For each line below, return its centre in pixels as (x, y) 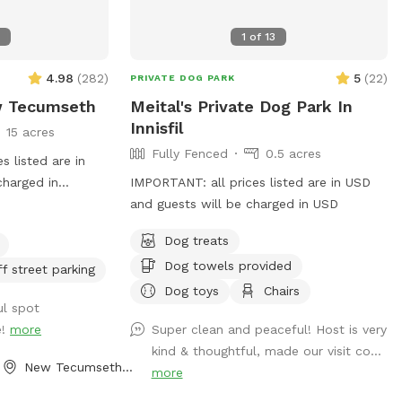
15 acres (31, 131)
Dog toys (191, 290)
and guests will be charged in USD (234, 203)
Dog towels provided (227, 265)
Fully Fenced (189, 153)
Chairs (281, 290)
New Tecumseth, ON (128, 367)
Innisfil (156, 127)
